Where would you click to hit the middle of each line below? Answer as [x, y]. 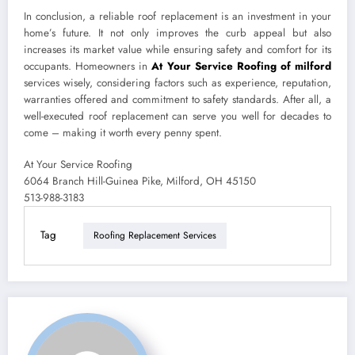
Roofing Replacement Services [155, 236]
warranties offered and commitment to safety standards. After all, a [177, 99]
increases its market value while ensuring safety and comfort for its [177, 49]
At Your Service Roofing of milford [241, 66]
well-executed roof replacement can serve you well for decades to [177, 116]
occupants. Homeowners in [88, 66]
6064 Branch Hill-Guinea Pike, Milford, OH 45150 [140, 181]
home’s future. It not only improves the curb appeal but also [177, 32]
